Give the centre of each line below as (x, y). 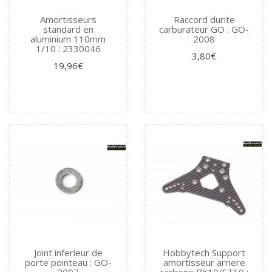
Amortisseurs (68, 19)
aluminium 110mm (68, 39)
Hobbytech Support (204, 252)
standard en (68, 29)
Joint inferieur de (68, 252)
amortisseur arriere (204, 262)
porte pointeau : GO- (68, 262)
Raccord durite (204, 19)
